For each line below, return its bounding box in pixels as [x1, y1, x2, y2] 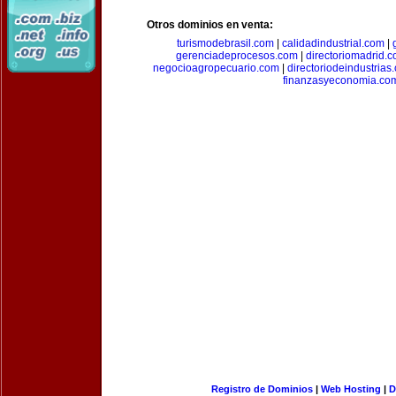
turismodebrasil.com [177, 37, 274, 49]
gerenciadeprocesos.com [176, 49, 298, 62]
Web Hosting [320, 384, 381, 394]
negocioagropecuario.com [153, 62, 279, 74]
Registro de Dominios [210, 384, 313, 394]
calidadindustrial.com [282, 37, 385, 49]
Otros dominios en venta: [147, 19, 273, 31]
